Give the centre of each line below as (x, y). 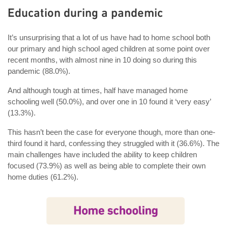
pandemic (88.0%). (39, 71)
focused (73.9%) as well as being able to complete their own (107, 165)
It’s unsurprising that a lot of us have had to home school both (109, 37)
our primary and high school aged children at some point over (109, 48)
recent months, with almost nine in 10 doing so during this (102, 60)
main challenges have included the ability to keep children (102, 154)
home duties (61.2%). (43, 177)
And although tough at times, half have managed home (98, 90)
